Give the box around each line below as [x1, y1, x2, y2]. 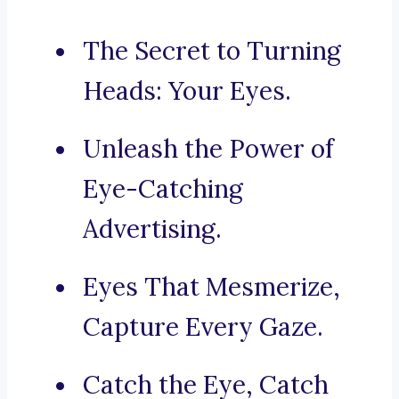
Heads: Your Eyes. [83, 75, 291, 108]
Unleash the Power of [83, 133, 334, 166]
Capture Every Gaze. [83, 311, 323, 344]
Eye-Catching [83, 173, 243, 206]
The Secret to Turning [83, 35, 341, 68]
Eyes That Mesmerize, [83, 271, 340, 304]
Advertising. [83, 213, 222, 246]
